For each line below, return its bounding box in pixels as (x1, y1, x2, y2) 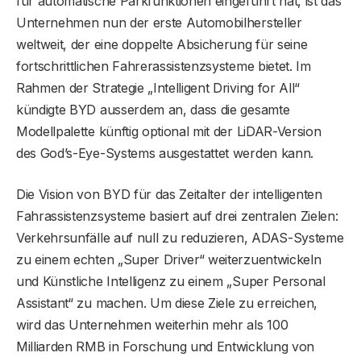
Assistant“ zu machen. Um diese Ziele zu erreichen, (16, 294, 317, 311)
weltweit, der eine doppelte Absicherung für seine (16, 35, 308, 52)
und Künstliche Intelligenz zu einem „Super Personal (16, 272, 326, 289)
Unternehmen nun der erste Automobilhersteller (16, 14, 302, 31)
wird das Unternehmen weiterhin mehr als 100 (16, 316, 288, 333)
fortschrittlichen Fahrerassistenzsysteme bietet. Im (16, 57, 311, 74)
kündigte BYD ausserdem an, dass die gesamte (16, 101, 290, 118)
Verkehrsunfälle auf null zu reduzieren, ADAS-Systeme (16, 229, 344, 246)
